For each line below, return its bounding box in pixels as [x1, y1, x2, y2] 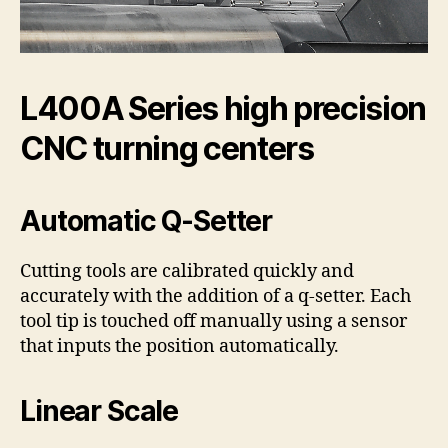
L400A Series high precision [20, 88, 427, 128]
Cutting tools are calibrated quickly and [20, 259, 354, 283]
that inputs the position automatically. [20, 334, 339, 358]
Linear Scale [20, 393, 179, 428]
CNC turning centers [20, 128, 314, 168]
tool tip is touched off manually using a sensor [20, 309, 407, 333]
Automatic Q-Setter [20, 203, 273, 238]
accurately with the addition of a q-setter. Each [20, 284, 411, 308]
